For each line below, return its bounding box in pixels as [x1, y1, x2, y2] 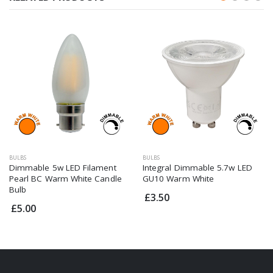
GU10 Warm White [143, 172, 214, 184]
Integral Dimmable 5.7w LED [143, 161, 252, 173]
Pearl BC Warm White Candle [9, 172, 122, 184]
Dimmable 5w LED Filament [9, 161, 116, 173]
